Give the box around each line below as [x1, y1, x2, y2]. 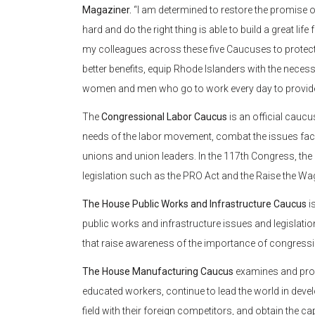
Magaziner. [82, 4, 134, 16]
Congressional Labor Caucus [101, 111, 227, 123]
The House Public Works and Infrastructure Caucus [82, 198, 309, 210]
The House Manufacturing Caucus [82, 266, 233, 278]
